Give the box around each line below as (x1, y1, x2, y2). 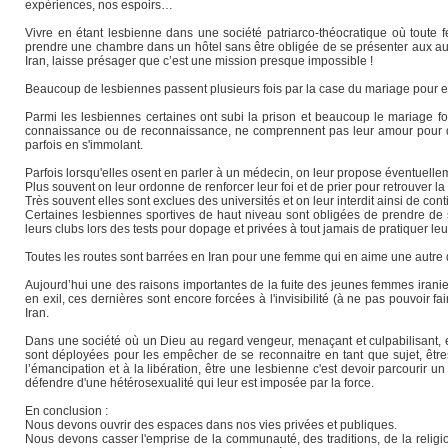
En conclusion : (25, 403, 108, 418)
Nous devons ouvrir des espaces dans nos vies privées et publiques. (25, 417, 397, 432)
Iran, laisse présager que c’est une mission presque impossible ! (25, 53, 373, 68)
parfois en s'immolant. (25, 137, 143, 152)
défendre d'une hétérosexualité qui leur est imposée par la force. (25, 375, 374, 390)
